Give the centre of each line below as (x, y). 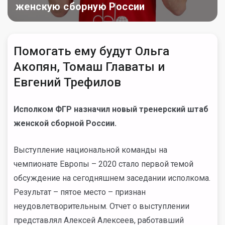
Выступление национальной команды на (90, 150)
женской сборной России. (65, 123)
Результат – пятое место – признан (80, 192)
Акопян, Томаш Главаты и (89, 67)
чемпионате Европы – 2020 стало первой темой (103, 164)
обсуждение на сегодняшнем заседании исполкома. (112, 178)
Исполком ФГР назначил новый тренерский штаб (111, 109)
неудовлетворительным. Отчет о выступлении (101, 206)
